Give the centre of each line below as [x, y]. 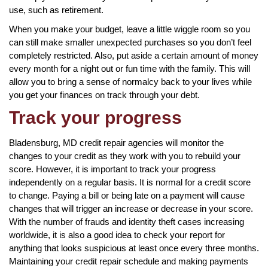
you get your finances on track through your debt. [104, 95]
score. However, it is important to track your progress [112, 169]
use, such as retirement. [56, 10]
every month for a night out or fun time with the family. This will [130, 68]
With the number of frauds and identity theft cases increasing [127, 221]
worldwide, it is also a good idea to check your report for [117, 234]
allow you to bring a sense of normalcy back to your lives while [130, 81]
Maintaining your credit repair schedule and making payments [129, 261]
